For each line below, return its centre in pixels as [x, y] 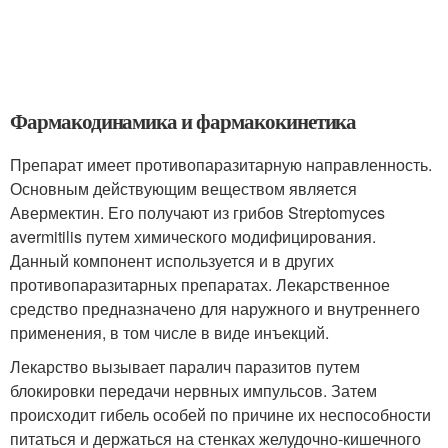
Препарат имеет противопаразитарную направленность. [221, 164]
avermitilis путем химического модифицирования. [193, 236]
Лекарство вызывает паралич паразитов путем [185, 366]
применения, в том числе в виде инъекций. [169, 332]
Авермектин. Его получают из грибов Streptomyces [197, 212]
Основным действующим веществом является [183, 188]
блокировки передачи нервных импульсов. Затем [193, 390]
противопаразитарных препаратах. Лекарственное [200, 284]
